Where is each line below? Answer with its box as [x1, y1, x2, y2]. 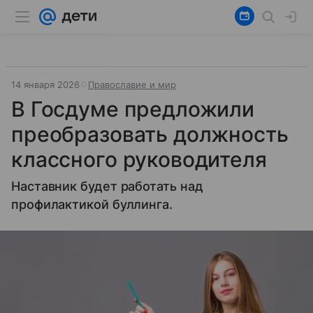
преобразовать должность [11, 122, 289, 147]
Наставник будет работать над [11, 179, 203, 194]
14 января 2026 [11, 79, 80, 90]
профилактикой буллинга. [11, 197, 173, 212]
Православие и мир [88, 79, 176, 90]
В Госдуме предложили [11, 96, 255, 122]
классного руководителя [11, 147, 267, 172]
